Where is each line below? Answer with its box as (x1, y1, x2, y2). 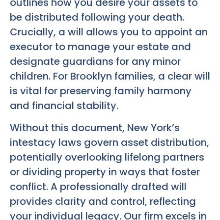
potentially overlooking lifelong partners (10, 150, 204, 164)
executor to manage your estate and (10, 40, 191, 54)
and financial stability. (10, 99, 118, 113)
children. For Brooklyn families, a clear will (10, 69, 210, 83)
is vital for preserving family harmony (10, 84, 192, 98)
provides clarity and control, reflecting (10, 194, 196, 208)
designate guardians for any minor (10, 55, 181, 69)
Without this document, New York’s (10, 120, 180, 135)
